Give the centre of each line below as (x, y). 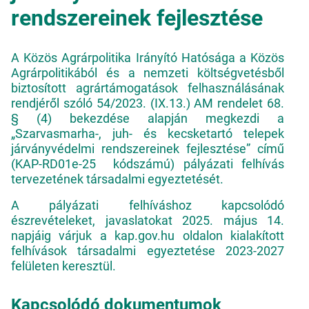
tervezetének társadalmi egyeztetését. (117, 179)
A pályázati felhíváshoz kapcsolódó (148, 205)
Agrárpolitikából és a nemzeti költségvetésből (148, 73)
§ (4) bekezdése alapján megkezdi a (148, 118)
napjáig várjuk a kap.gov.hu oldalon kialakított (148, 236)
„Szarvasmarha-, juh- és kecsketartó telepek (148, 133)
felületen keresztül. (63, 266)
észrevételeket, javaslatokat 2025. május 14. (148, 220)
